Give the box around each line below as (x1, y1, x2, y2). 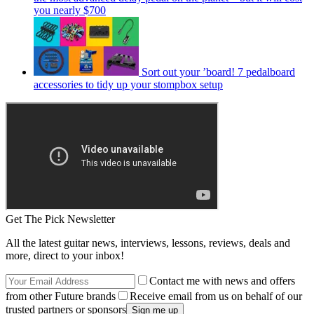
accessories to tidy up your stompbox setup (34, 78, 223, 90)
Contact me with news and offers (149, 274, 295, 287)
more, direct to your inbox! (6, 249, 124, 261)
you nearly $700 (34, 4, 106, 16)
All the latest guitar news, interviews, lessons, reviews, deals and (6, 236, 290, 249)
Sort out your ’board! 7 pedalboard (142, 65, 295, 78)
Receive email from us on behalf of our (130, 289, 302, 302)
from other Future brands (6, 289, 116, 302)
